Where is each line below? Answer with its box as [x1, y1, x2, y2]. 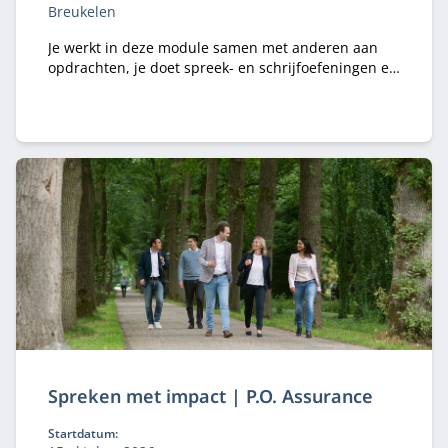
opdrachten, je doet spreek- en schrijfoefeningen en [48, 58, 398, 77]
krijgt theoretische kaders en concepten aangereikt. [48, 78, 393, 97]
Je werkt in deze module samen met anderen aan [48, 38, 378, 57]
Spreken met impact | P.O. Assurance [48, 384, 373, 408]
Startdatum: [48, 425, 118, 442]
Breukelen [48, 2, 116, 21]
